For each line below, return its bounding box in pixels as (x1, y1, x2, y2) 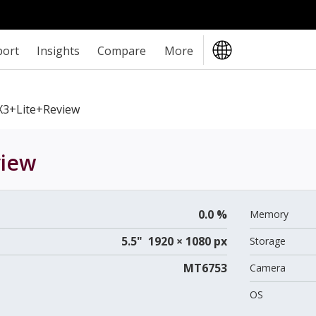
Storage (249, 233, 286, 248)
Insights (37, 42, 80, 59)
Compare (97, 42, 147, 59)
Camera (249, 260, 286, 274)
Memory (249, 207, 288, 221)
